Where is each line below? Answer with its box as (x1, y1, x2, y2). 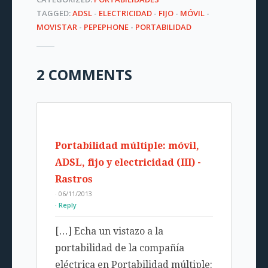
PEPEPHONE (83, 22, 129, 32)
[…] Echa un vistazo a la (54, 226, 163, 237)
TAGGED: (36, 8, 72, 19)
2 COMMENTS (36, 65, 132, 84)
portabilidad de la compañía (54, 242, 184, 254)
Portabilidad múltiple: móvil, (54, 140, 199, 151)
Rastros (54, 173, 93, 185)
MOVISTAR (36, 22, 77, 32)
